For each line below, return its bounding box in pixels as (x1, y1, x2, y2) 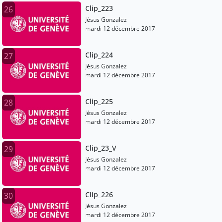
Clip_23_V (85, 143, 116, 153)
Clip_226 (85, 190, 113, 200)
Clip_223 (85, 3, 113, 13)
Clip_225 (85, 97, 113, 107)
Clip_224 (85, 50, 113, 60)
